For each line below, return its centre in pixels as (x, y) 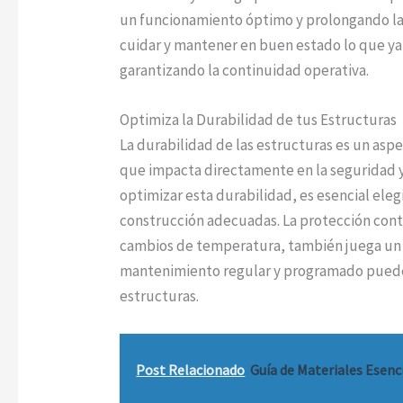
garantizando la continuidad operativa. (245, 71)
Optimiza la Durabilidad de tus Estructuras (259, 120)
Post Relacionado (191, 369)
